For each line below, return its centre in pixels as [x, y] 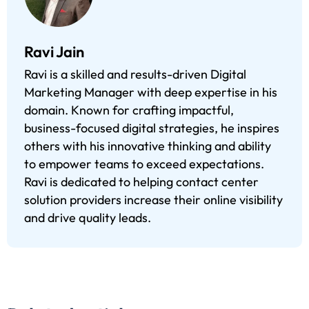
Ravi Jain [54, 52]
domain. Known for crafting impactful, [129, 110]
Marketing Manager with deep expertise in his [151, 92]
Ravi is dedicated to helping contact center [141, 182]
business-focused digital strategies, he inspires [152, 128]
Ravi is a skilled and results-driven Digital [135, 74]
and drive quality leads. [88, 218]
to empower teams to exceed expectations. [144, 164]
